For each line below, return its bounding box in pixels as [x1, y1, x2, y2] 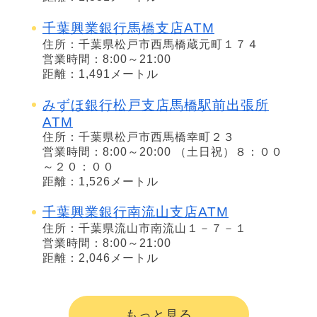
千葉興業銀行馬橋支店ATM [42, 20, 214, 35]
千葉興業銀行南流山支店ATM [42, 204, 229, 220]
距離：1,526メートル [42, 175, 158, 188]
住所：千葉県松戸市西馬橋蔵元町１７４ [42, 38, 259, 50]
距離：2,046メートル [42, 252, 158, 265]
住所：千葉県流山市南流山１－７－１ [42, 222, 247, 235]
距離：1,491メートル [42, 67, 158, 80]
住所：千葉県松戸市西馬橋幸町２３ [42, 130, 235, 143]
